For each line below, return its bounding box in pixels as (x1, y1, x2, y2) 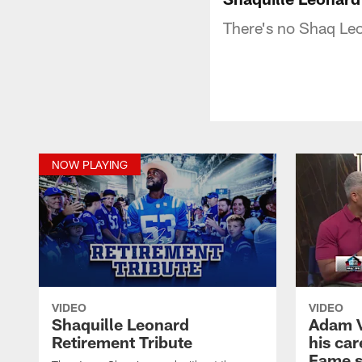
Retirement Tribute (52, 331, 192, 351)
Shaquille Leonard (52, 314, 189, 334)
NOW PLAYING (52, 157, 128, 171)
